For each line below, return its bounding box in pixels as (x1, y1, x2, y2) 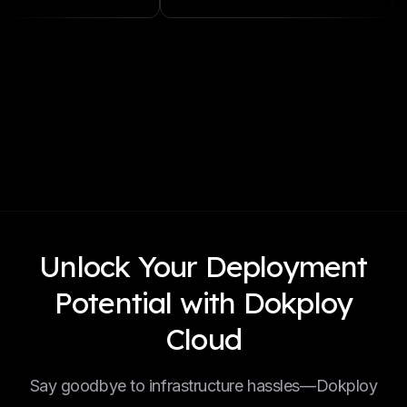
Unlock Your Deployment (39, 248, 368, 284)
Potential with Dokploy (54, 284, 353, 321)
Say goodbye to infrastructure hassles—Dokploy (29, 376, 378, 395)
